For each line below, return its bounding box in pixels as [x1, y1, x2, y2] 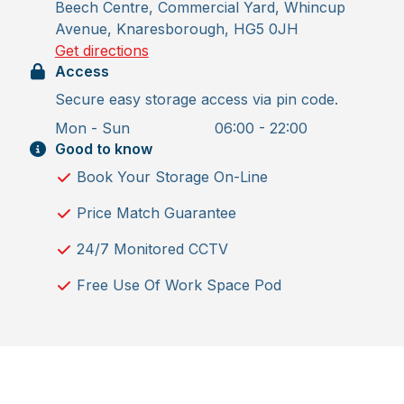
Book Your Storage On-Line [76, 167, 268, 186]
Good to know [54, 139, 152, 158]
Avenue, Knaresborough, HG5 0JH [54, 19, 298, 38]
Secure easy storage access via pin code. [54, 89, 338, 108]
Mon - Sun [54, 118, 130, 137]
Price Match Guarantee [76, 203, 236, 222]
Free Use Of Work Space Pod [76, 275, 281, 294]
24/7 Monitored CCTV [76, 239, 228, 258]
